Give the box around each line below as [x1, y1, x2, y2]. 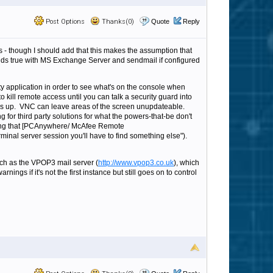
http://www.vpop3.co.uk [98, 158, 174, 167]
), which [174, 158, 199, 167]
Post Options [44, 18, 85, 26]
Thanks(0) [100, 18, 134, 26]
